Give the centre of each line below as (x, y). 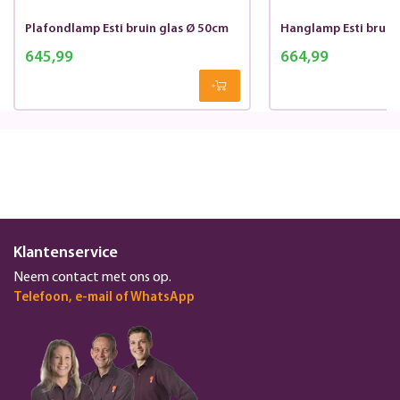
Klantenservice (66, 253)
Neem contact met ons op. (92, 277)
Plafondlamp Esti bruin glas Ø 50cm (126, 29)
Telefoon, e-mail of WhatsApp (104, 297)
